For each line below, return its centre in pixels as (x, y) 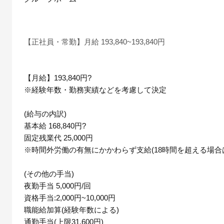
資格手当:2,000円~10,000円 (70, 197)
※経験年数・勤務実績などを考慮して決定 (95, 89)
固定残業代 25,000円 (58, 137)
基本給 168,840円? (55, 125)
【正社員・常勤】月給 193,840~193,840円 (94, 41)
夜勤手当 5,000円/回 (57, 185)
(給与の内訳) (45, 113)
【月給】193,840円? (58, 77)
